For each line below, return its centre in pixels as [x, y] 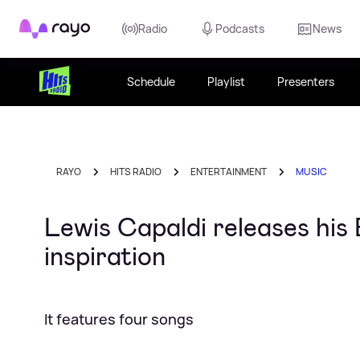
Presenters [306, 82]
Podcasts [240, 29]
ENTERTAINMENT [229, 172]
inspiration [105, 256]
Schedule [151, 82]
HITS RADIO [136, 172]
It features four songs [119, 319]
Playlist [227, 82]
